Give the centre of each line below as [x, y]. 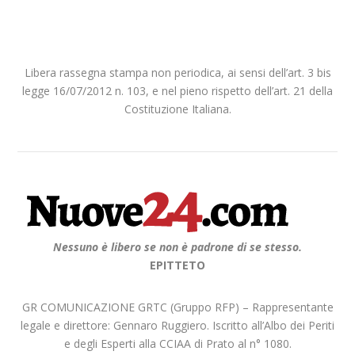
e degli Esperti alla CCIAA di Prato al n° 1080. [177, 344]
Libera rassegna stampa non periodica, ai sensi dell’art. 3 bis [177, 73]
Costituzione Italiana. [177, 109]
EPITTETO [177, 265]
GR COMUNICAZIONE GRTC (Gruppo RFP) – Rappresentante [177, 307]
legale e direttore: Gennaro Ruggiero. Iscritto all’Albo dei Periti [177, 325]
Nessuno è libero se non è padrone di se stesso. [177, 247]
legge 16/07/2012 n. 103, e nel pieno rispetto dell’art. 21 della [177, 91]
